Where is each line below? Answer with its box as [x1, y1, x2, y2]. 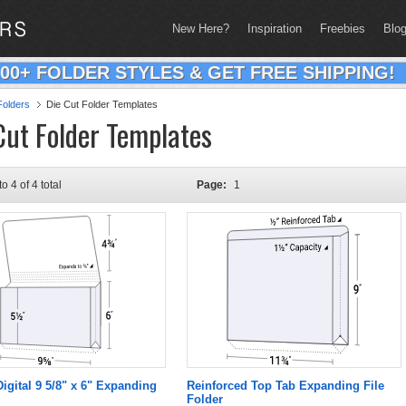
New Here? [172, 22, 229, 35]
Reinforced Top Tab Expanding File [187, 379, 384, 392]
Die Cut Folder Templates [46, 99, 158, 110]
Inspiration [247, 22, 302, 35]
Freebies [320, 22, 365, 35]
